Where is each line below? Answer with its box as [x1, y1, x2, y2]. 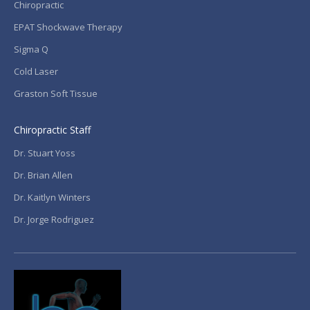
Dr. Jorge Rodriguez [14, 212, 94, 226]
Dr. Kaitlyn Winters [14, 190, 91, 203]
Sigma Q [14, 42, 48, 55]
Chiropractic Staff [14, 122, 91, 136]
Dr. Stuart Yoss [14, 146, 75, 159]
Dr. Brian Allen [14, 168, 73, 181]
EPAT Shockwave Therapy [14, 20, 122, 33]
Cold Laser [14, 64, 58, 77]
